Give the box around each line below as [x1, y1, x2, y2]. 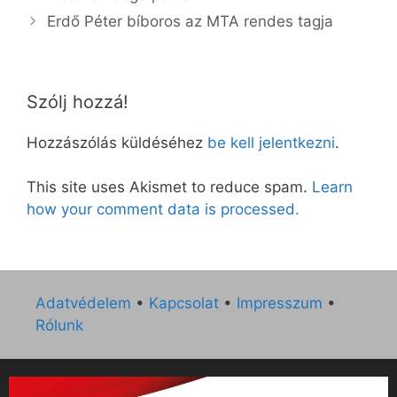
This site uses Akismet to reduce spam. [27, 178, 312, 197]
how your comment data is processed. [27, 200, 300, 219]
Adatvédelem [35, 293, 131, 312]
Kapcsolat [149, 293, 219, 312]
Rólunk [35, 315, 83, 334]
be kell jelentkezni [207, 133, 335, 152]
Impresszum [237, 293, 323, 312]
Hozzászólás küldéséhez [27, 133, 207, 152]
